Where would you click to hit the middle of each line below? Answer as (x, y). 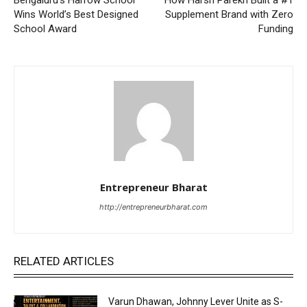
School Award (45, 28)
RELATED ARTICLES (64, 261)
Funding (275, 28)
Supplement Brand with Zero (229, 14)
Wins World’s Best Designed (76, 14)
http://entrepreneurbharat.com (153, 207)
